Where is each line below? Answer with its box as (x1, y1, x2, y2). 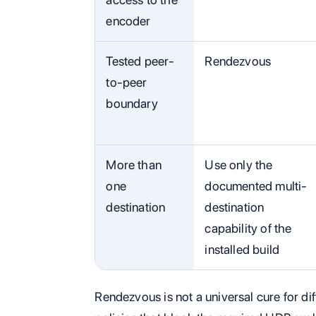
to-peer (106, 74, 147, 90)
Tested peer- (106, 53, 175, 68)
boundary (106, 95, 158, 111)
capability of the (205, 220, 292, 236)
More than (106, 157, 162, 172)
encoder (106, 13, 151, 28)
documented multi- (205, 178, 308, 193)
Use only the (205, 157, 273, 172)
